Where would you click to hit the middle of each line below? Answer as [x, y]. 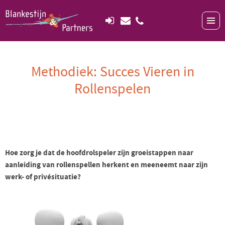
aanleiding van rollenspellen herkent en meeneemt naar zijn [106, 165]
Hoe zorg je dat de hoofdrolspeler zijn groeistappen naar [99, 153]
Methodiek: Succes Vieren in [113, 72]
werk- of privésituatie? [43, 177]
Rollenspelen [113, 89]
